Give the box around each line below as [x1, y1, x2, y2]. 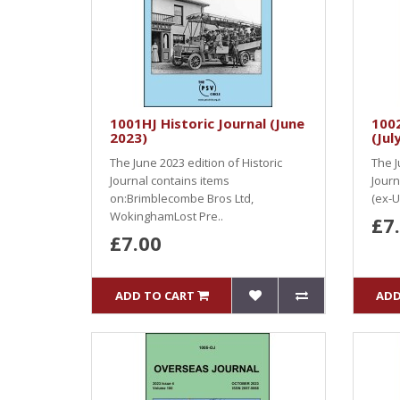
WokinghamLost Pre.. [110, 208, 223, 224]
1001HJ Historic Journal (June [110, 114, 304, 132]
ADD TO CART [114, 287, 195, 304]
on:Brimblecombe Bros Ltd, [110, 190, 254, 206]
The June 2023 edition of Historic [110, 154, 282, 171]
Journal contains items [110, 172, 229, 188]
